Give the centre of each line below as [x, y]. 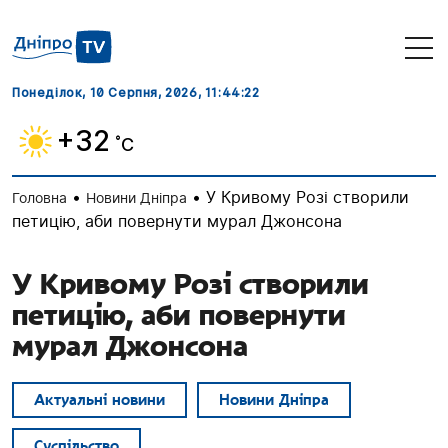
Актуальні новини [99, 400]
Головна [39, 198]
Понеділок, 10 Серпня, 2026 [105, 93]
